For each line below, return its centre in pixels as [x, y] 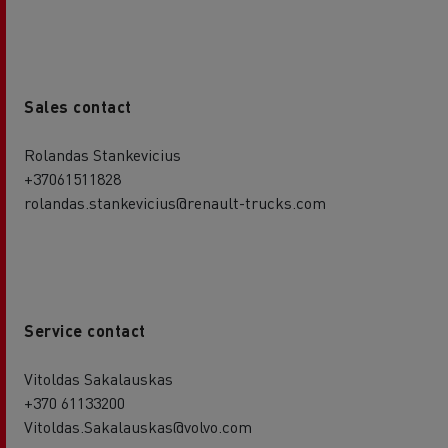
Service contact [85, 330]
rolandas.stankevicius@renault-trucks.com [175, 202]
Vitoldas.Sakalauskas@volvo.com [138, 426]
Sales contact [78, 106]
